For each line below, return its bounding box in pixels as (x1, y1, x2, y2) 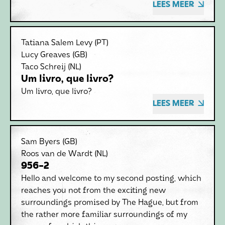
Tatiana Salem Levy (21, 39, 92, 47)
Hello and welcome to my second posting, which (21, 175, 201, 183)
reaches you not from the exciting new (21, 187, 166, 195)
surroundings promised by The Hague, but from (21, 199, 198, 207)
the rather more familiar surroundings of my (21, 211, 187, 219)
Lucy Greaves (21, 51, 70, 59)
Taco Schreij (21, 63, 66, 71)
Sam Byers (21, 138, 60, 146)
